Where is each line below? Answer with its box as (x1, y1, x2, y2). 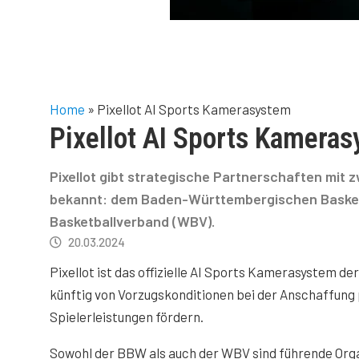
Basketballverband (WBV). (50, 212, 218, 230)
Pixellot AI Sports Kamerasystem (97, 101, 291, 117)
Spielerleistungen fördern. (50, 309, 204, 325)
